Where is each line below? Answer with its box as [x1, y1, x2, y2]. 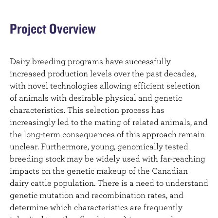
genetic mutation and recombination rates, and [10, 189, 183, 200]
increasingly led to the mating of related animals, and [10, 116, 208, 127]
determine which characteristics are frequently [10, 201, 182, 212]
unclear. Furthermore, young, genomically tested [10, 141, 188, 151]
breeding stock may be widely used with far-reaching [10, 153, 205, 163]
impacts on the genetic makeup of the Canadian [10, 165, 188, 176]
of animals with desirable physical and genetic [10, 92, 182, 103]
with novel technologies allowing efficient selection [10, 80, 200, 91]
